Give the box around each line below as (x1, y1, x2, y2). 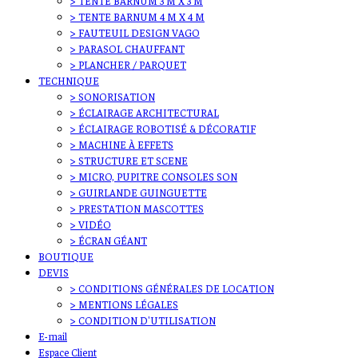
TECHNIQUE (38, 73, 99, 87)
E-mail (38, 328, 67, 343)
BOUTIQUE (38, 249, 93, 263)
